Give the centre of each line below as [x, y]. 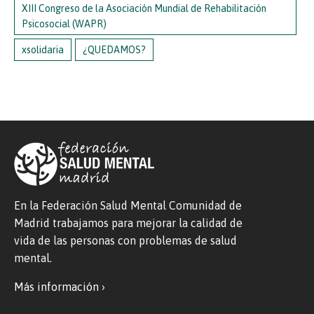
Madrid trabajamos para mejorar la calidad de [128, 223]
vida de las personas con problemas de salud [125, 240]
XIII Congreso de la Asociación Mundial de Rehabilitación [144, 8]
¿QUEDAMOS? [114, 49]
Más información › [60, 286]
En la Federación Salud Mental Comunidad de [128, 205]
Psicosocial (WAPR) [64, 23]
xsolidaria [43, 49]
